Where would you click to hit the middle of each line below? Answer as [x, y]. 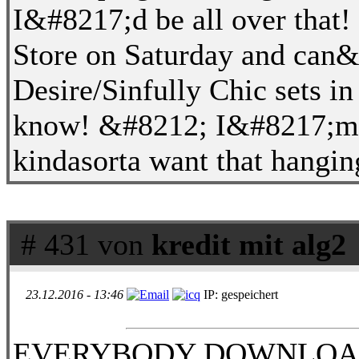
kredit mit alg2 [249, 244]
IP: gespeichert [239, 294]
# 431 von [82, 244]
